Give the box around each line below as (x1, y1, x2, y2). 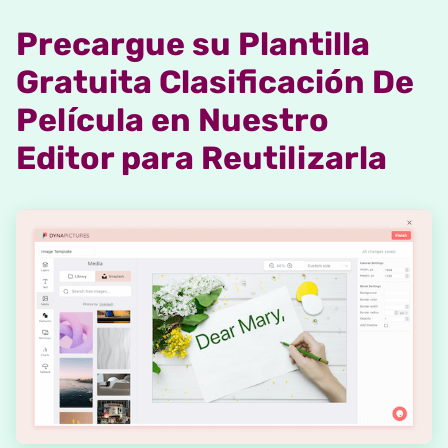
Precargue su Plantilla (16, 24, 370, 63)
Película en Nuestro (16, 100, 329, 139)
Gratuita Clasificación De (16, 62, 414, 101)
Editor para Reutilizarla (16, 138, 387, 177)
